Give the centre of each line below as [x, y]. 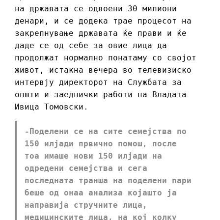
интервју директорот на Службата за [98, 82]
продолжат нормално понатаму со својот [106, 57]
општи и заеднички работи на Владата [101, 94]
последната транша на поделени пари [108, 180]
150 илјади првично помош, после [101, 143]
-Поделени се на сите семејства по [106, 131]
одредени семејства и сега [86, 168]
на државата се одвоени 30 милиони [96, 8]
